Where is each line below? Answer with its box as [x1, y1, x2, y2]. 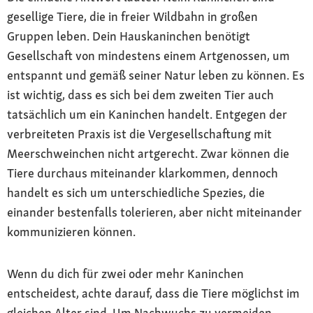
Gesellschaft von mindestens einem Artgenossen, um [7, 47, 290, 64]
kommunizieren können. [7, 223, 136, 240]
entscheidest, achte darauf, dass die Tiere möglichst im [7, 284, 300, 301]
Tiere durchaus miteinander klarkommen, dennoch [7, 164, 278, 181]
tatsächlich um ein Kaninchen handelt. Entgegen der [7, 105, 287, 122]
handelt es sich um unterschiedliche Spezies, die [7, 184, 265, 201]
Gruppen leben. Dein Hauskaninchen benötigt [7, 27, 250, 44]
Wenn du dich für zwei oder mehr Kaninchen [7, 265, 244, 282]
